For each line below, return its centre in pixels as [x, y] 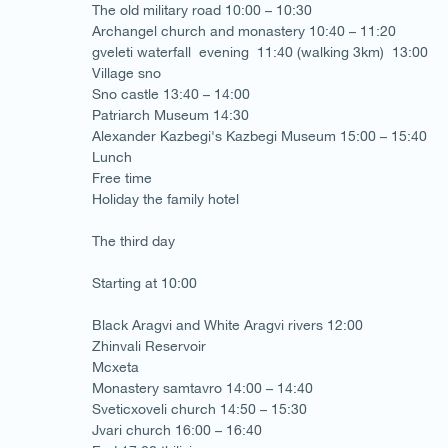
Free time [122, 177]
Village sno [126, 72]
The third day [133, 240]
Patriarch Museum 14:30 [170, 114]
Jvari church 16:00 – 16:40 [177, 429]
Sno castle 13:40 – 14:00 [171, 93]
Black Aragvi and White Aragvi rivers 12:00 [227, 324]
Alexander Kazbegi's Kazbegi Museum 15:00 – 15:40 [259, 135]
